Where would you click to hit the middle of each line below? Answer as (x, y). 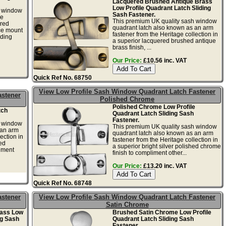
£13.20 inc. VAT (164, 165)
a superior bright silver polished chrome (166, 146)
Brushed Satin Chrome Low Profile (162, 212)
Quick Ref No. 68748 (63, 183)
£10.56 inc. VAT (164, 60)
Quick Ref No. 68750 (63, 77)
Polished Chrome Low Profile (154, 106)
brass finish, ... (132, 47)
